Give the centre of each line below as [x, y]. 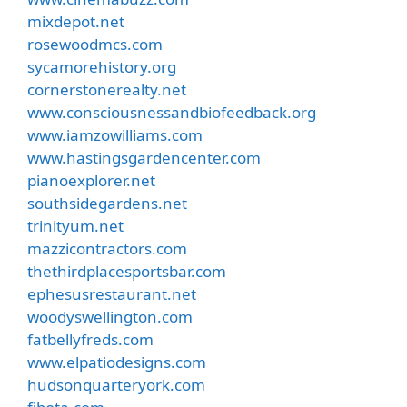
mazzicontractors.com [107, 248]
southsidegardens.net [107, 203]
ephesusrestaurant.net [112, 293]
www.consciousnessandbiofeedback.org [172, 112]
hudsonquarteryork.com [116, 384]
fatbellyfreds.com [90, 339]
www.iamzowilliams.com [115, 134]
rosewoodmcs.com [95, 44]
